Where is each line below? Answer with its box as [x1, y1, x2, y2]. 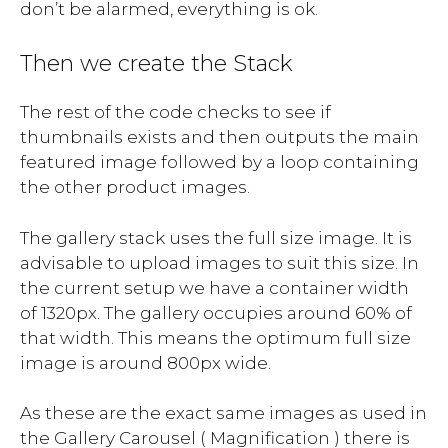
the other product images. [20, 177, 250, 198]
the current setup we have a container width [20, 277, 409, 298]
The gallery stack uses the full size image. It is [20, 227, 412, 248]
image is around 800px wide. [20, 352, 271, 373]
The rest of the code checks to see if [20, 102, 331, 123]
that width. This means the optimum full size [20, 327, 411, 348]
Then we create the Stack [20, 50, 293, 78]
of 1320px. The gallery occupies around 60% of [20, 302, 412, 323]
